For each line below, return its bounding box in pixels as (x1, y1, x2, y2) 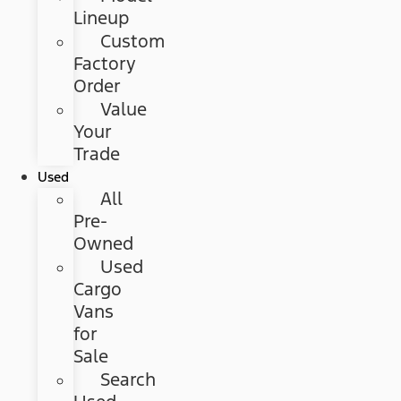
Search (100, 368, 157, 392)
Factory (73, 52, 137, 76)
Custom (100, 30, 166, 54)
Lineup (73, 6, 130, 30)
